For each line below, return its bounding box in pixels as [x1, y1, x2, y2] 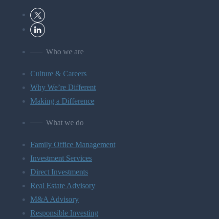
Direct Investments [30, 168, 88, 176]
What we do [46, 118, 84, 127]
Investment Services [30, 154, 92, 163]
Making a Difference [30, 97, 94, 106]
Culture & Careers [30, 69, 87, 78]
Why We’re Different [30, 83, 96, 92]
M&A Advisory [30, 195, 79, 204]
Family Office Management [30, 140, 115, 149]
